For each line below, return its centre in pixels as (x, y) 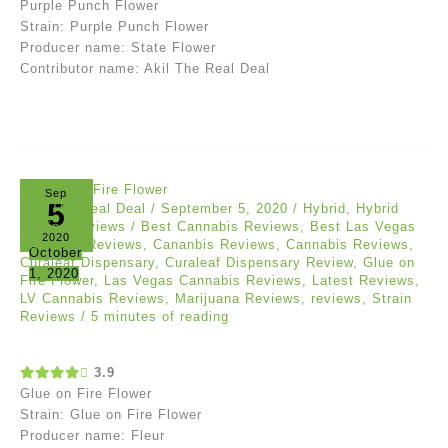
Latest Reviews (363, 280)
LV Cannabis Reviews (92, 298)
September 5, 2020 (227, 208)
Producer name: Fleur (92, 435)
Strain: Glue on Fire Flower (111, 414)
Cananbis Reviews (214, 244)
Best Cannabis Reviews (220, 226)
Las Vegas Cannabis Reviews (203, 280)
